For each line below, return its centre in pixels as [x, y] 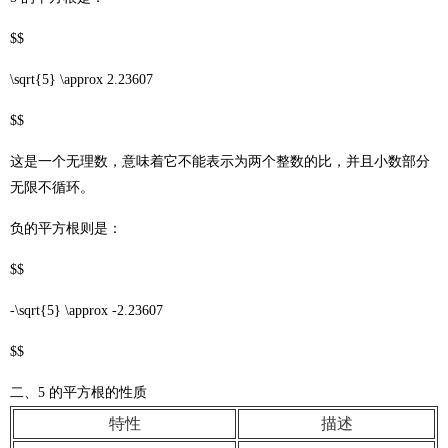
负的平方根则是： [66, 228]
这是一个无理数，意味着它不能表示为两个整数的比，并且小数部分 [220, 161]
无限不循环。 [52, 187]
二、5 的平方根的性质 [78, 392]
